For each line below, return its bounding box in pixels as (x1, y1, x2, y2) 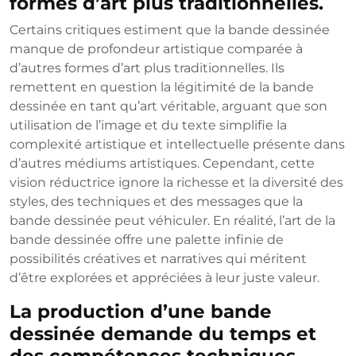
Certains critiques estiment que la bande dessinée (10, 22, 330, 38)
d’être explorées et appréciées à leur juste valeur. (10, 270, 319, 286)
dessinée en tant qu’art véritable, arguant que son (10, 99, 327, 114)
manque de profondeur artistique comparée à (10, 41, 303, 57)
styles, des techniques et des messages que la (10, 194, 303, 210)
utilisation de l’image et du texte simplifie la (10, 118, 287, 133)
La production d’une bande (10, 300, 272, 323)
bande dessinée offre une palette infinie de (10, 232, 284, 248)
